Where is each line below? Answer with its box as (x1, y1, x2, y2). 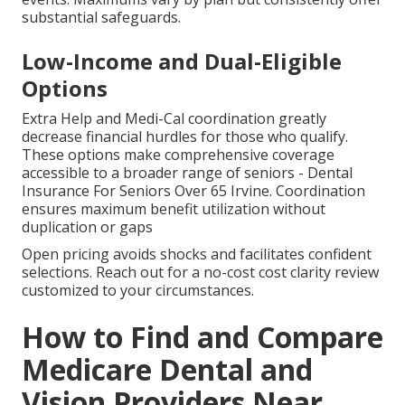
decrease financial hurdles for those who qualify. (22, 127, 348, 147)
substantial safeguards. (22, 7, 181, 28)
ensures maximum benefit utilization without (22, 199, 325, 220)
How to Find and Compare (22, 317, 383, 357)
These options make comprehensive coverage (22, 145, 334, 165)
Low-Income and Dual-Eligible (22, 46, 342, 77)
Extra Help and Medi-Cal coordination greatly (22, 108, 326, 129)
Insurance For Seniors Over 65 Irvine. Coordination (22, 181, 365, 202)
